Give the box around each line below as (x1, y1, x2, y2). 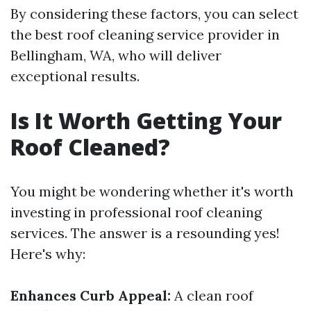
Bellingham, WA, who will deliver (10, 47, 221, 64)
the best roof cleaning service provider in (10, 26, 280, 43)
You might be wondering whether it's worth (10, 183, 294, 200)
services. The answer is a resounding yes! (10, 224, 280, 242)
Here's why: (10, 245, 85, 262)
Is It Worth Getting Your (10, 106, 282, 135)
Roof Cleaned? (10, 132, 170, 162)
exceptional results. (10, 67, 140, 85)
